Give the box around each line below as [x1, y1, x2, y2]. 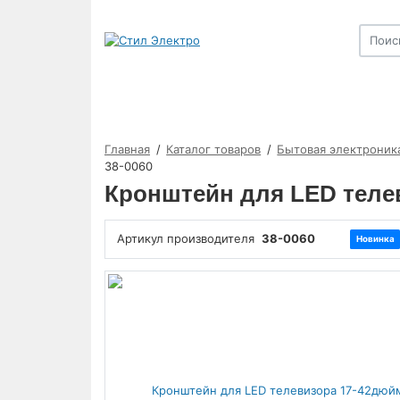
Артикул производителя [117, 231, 258, 246]
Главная [104, 141, 150, 156]
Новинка [355, 234, 395, 245]
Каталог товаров [166, 141, 262, 156]
